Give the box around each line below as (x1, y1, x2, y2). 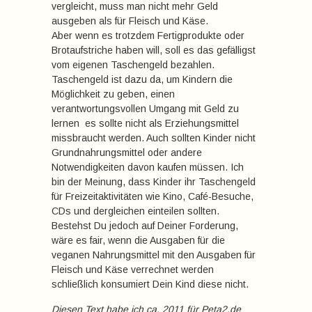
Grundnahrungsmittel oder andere (52, 147, 202, 158)
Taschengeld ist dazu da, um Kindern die (52, 74, 233, 85)
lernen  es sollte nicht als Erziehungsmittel (52, 118, 239, 129)
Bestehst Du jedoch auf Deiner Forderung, (52, 220, 238, 231)
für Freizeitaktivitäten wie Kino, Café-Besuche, (52, 191, 253, 202)
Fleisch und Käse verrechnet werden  (52, 264, 217, 275)
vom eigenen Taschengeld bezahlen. (52, 59, 214, 70)
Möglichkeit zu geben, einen (52, 88, 175, 100)
